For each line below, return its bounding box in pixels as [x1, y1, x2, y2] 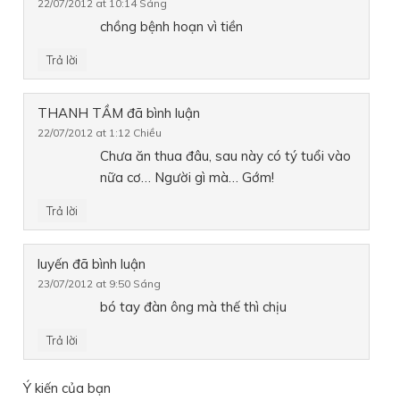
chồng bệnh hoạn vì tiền [100, 17, 244, 35]
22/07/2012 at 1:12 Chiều [37, 125, 162, 139]
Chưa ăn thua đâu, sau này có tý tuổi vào [100, 146, 352, 164]
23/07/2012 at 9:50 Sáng [37, 276, 162, 290]
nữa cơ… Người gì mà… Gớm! [100, 168, 275, 186]
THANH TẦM [37, 104, 124, 121]
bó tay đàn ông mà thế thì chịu [100, 297, 287, 315]
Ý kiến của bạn [23, 379, 112, 396]
